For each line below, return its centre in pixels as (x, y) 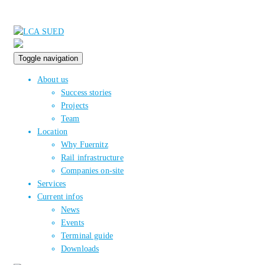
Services (52, 184)
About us (53, 80)
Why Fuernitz (85, 145)
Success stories (86, 93)
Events (72, 223)
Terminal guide (87, 236)
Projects (75, 106)
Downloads (80, 249)
